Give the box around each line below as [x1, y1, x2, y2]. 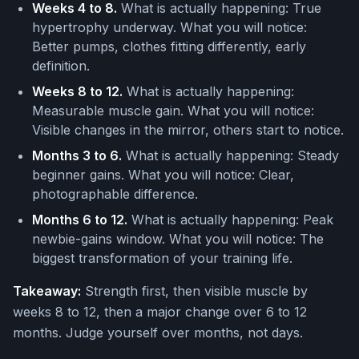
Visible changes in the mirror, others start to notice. [32, 122, 344, 139]
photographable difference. [32, 186, 198, 203]
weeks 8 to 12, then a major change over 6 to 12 [13, 304, 307, 321]
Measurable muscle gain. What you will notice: [32, 103, 314, 119]
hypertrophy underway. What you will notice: [32, 19, 307, 36]
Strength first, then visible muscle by [81, 283, 308, 300]
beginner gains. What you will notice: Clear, [32, 167, 294, 184]
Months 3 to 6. [32, 147, 122, 164]
